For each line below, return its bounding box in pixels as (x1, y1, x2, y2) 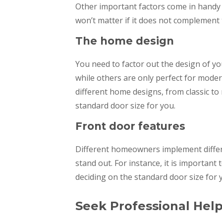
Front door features (75, 120, 185, 133)
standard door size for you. (75, 100, 175, 111)
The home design (75, 35, 174, 48)
